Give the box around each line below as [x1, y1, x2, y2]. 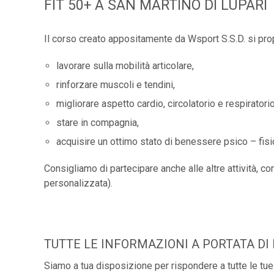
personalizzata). [44, 177, 113, 189]
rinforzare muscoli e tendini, [56, 78, 175, 91]
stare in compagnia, [56, 116, 139, 128]
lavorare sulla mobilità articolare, [56, 59, 194, 72]
